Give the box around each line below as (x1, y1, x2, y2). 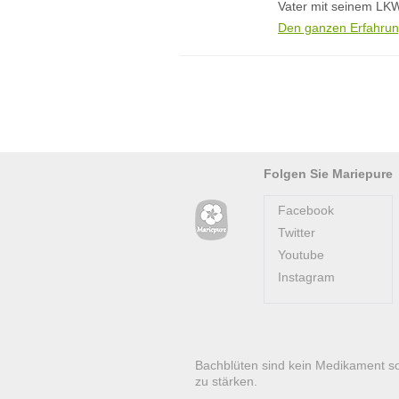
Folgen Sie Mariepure (264, 167, 393, 181)
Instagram (278, 270, 335, 284)
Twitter (278, 225, 315, 240)
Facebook (278, 203, 334, 217)
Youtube (278, 248, 324, 262)
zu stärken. (195, 374, 257, 388)
